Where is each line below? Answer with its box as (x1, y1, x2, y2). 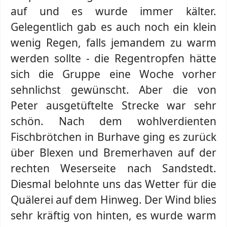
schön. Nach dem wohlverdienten (11, 114, 216, 128)
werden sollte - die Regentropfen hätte (11, 51, 216, 65)
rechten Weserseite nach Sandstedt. (11, 161, 216, 175)
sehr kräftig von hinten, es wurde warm (11, 208, 216, 222)
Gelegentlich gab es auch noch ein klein (11, 20, 216, 34)
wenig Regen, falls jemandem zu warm (11, 35, 216, 50)
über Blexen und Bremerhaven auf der (11, 145, 216, 160)
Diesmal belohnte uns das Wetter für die (11, 177, 216, 191)
